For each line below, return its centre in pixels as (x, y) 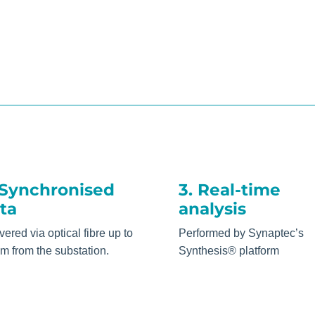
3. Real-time (229, 190)
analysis (212, 209)
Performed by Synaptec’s (241, 233)
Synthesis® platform (229, 251)
